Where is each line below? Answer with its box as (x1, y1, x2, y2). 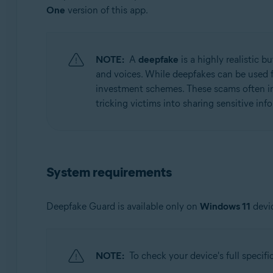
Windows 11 (199, 200, 250, 212)
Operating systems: (66, 18, 140, 28)
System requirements (46, 164, 172, 180)
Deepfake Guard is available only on (46, 200, 200, 212)
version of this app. (65, 4, 148, 16)
